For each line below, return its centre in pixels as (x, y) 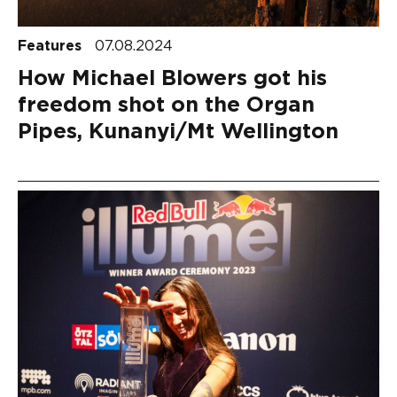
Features (52, 46)
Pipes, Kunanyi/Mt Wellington (178, 132)
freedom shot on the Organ (166, 105)
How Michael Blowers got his (172, 78)
